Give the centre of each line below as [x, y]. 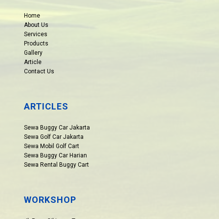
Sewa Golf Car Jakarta [54, 137]
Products [36, 43]
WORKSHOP [50, 199]
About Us [36, 25]
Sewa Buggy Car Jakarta [57, 127]
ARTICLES [46, 106]
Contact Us [39, 71]
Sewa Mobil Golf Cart [52, 146]
